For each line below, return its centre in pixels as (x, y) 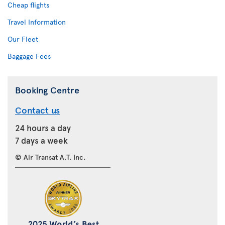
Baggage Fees (29, 56)
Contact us (37, 110)
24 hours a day (44, 128)
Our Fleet (23, 39)
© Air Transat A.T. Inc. (50, 157)
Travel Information (37, 22)
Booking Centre (47, 90)
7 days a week (41, 140)
